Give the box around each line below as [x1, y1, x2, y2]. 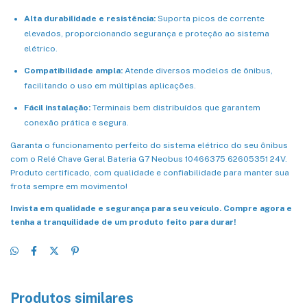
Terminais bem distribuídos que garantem [90, 102, 260, 112]
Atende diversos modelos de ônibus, [123, 65, 273, 75]
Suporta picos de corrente [156, 13, 265, 23]
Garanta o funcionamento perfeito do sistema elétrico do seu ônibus [10, 140, 288, 150]
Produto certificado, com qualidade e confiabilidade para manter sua [10, 167, 289, 177]
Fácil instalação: [24, 102, 90, 112]
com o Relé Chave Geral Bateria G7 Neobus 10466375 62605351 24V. [10, 153, 287, 164]
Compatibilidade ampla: [24, 65, 123, 75]
